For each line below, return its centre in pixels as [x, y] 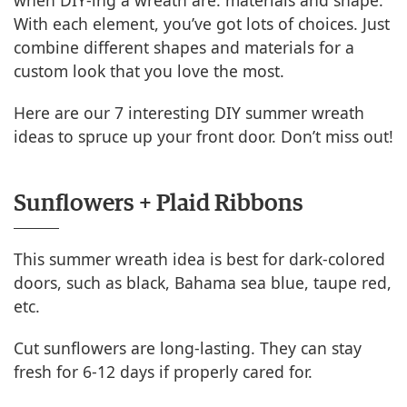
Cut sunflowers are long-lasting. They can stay [188, 348]
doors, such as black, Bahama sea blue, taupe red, [203, 283]
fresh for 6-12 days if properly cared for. [163, 372]
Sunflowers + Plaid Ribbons [159, 203]
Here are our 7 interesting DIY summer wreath [189, 113]
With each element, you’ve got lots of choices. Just [202, 24]
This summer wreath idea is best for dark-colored [199, 259]
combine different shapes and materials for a [184, 47]
